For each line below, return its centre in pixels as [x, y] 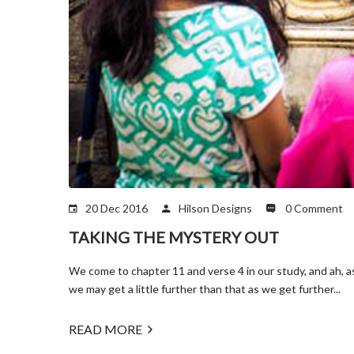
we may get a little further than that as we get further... [205, 288]
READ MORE [105, 329]
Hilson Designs [215, 208]
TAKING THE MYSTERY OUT [174, 237]
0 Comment [313, 208]
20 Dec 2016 [117, 208]
